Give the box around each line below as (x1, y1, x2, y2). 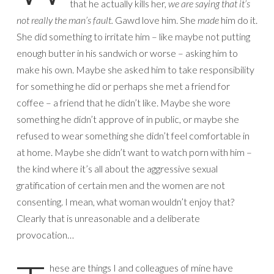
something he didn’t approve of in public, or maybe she (17, 113, 239, 125)
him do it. (219, 13, 257, 26)
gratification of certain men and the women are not (17, 179, 225, 191)
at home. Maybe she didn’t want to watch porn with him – (17, 146, 252, 158)
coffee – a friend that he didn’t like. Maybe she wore (17, 96, 231, 108)
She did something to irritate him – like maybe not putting (17, 30, 250, 42)
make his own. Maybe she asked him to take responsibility (17, 63, 254, 75)
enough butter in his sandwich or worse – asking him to (17, 46, 238, 59)
